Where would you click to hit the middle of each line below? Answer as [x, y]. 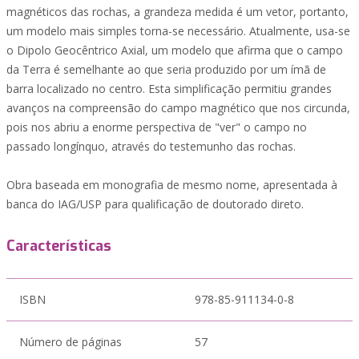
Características [59, 246]
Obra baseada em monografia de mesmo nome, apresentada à [172, 185]
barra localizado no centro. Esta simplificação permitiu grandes [169, 89]
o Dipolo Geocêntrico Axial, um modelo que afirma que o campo [175, 50]
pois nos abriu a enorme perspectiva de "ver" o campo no [157, 127]
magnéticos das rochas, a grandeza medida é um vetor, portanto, [177, 12]
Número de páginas [71, 342]
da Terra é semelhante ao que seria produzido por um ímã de [166, 69]
